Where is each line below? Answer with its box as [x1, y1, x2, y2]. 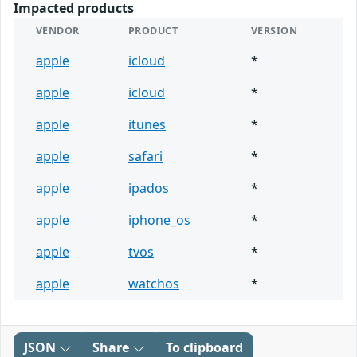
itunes [128, 116, 166, 134]
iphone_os [128, 211, 190, 229]
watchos [128, 275, 179, 293]
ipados [128, 179, 169, 198]
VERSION [251, 24, 298, 38]
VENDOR [36, 24, 80, 38]
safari [128, 147, 163, 166]
